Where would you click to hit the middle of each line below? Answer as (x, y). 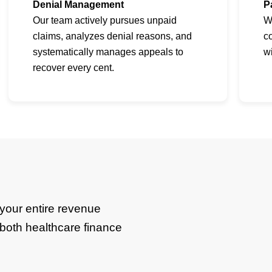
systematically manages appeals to (108, 52)
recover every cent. (73, 68)
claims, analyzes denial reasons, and (112, 36)
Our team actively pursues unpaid (104, 21)
